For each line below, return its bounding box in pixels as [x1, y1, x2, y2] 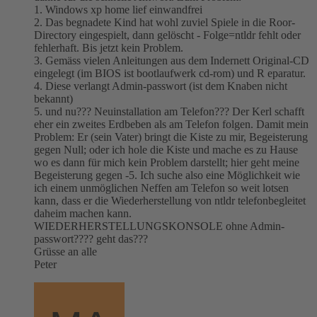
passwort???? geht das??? [34, 232, 148, 245]
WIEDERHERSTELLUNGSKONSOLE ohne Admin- [34, 219, 284, 232]
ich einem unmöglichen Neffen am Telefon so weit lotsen [34, 181, 289, 194]
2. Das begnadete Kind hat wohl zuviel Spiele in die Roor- [34, 16, 295, 28]
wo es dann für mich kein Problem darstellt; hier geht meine [34, 156, 299, 168]
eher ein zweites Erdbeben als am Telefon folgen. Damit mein [34, 117, 309, 130]
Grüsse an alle [34, 245, 97, 258]
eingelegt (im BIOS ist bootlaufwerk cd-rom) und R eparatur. [34, 67, 306, 79]
